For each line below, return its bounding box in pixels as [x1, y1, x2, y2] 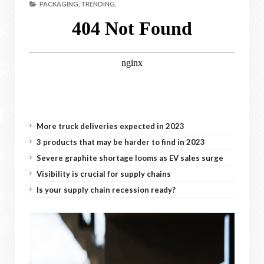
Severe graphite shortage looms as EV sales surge [37, 153, 223, 163]
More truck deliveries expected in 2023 [37, 121, 184, 131]
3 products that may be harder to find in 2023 [37, 137, 205, 147]
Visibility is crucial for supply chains [37, 169, 171, 179]
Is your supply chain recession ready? [37, 185, 176, 194]
